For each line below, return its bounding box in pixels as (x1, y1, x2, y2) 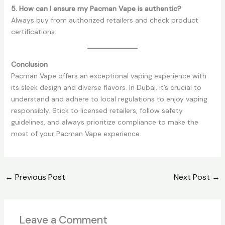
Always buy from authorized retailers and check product (11, 16, 198, 25)
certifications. (11, 27, 56, 37)
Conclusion (11, 60, 48, 69)
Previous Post (13, 172, 65, 183)
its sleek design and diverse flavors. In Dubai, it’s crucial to (11, 83, 201, 92)
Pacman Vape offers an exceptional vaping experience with (11, 71, 206, 81)
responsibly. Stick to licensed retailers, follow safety (11, 106, 183, 116)
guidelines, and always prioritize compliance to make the (11, 118, 198, 127)
